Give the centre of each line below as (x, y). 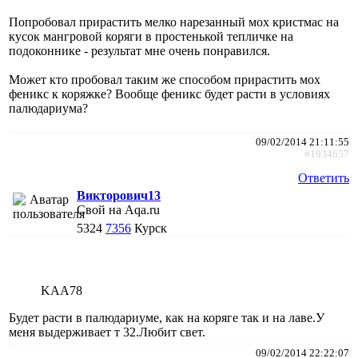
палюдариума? (48, 108)
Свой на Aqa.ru (118, 209)
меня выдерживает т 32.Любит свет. (107, 332)
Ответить (324, 177)
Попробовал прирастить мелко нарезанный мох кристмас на (174, 22)
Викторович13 (119, 195)
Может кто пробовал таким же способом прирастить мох (165, 79)
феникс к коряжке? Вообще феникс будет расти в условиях (169, 93)
